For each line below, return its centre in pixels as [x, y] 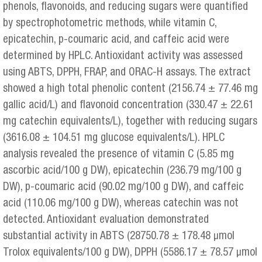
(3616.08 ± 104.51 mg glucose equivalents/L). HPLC [114, 139]
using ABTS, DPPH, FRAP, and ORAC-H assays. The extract [127, 73]
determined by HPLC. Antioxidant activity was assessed [123, 57]
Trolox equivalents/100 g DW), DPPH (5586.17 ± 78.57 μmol [130, 253]
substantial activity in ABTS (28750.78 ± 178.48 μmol [119, 237]
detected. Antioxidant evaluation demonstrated [106, 220]
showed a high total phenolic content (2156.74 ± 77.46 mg [130, 89]
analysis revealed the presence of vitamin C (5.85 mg [118, 155]
